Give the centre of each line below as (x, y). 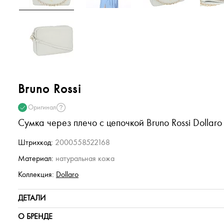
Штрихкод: (35, 143)
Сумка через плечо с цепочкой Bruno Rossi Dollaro (120, 123)
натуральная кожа (84, 159)
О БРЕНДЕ (35, 217)
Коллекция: (36, 175)
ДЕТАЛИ (32, 198)
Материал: (36, 159)
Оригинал (42, 107)
